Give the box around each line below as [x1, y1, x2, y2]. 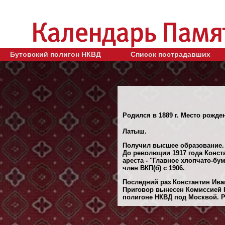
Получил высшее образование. [123, 141, 224, 149]
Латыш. [123, 127, 147, 135]
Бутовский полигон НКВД [10, 50, 101, 58]
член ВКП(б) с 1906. [123, 164, 185, 172]
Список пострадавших [131, 50, 210, 58]
